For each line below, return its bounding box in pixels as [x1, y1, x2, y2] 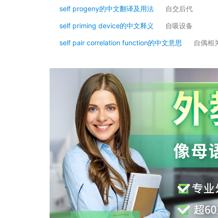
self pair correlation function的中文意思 [59, 38, 182, 47]
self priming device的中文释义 [59, 21, 154, 30]
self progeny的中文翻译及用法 [59, 4, 154, 13]
